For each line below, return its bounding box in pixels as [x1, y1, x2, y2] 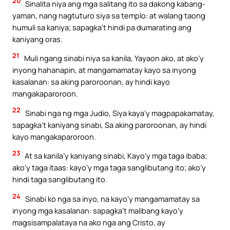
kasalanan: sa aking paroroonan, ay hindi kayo [12, 76, 170, 87]
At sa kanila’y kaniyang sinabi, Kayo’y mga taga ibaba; [23, 150, 207, 161]
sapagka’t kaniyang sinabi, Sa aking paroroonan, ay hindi [12, 119, 206, 130]
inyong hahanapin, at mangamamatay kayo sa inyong [12, 65, 196, 75]
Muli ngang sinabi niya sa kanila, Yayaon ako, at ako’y [23, 53, 204, 64]
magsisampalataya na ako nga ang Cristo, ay [12, 217, 165, 227]
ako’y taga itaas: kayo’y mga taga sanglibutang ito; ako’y [12, 162, 206, 173]
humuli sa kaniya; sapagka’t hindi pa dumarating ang [12, 22, 191, 32]
